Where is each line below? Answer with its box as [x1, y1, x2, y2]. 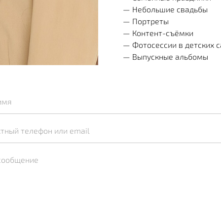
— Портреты [122, 16, 171, 26]
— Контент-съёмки [122, 28, 195, 37]
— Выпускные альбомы [122, 51, 210, 61]
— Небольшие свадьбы [122, 4, 210, 14]
